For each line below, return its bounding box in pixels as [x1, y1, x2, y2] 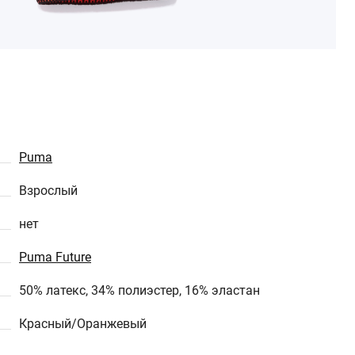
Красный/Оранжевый [19, 316, 147, 331]
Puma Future [19, 250, 91, 265]
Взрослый [19, 183, 78, 198]
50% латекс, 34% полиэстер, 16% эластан [19, 283, 260, 298]
